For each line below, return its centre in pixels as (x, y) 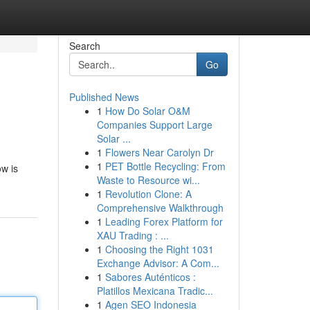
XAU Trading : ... (133, 235)
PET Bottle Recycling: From (165, 166)
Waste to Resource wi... (148, 180)
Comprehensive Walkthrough (160, 208)
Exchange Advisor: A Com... (158, 263)
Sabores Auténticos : (150, 277)
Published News (104, 97)
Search (84, 46)
